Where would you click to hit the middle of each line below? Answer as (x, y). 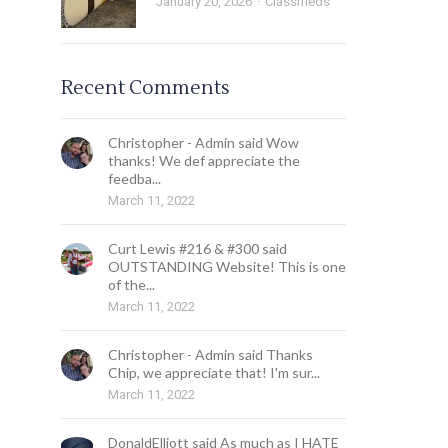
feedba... (134, 178)
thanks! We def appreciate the (203, 160)
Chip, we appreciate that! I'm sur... (213, 372)
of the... (131, 284)
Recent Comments (145, 88)
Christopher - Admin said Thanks (210, 354)
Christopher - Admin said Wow (203, 142)
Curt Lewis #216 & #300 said (197, 248)
